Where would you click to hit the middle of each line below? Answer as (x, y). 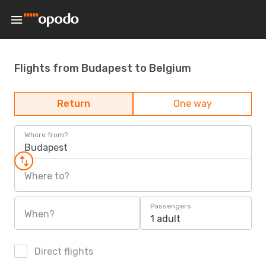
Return (74, 104)
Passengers (171, 206)
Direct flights (63, 251)
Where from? (46, 135)
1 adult (165, 219)
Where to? (47, 176)
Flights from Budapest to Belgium (103, 68)
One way (192, 104)
